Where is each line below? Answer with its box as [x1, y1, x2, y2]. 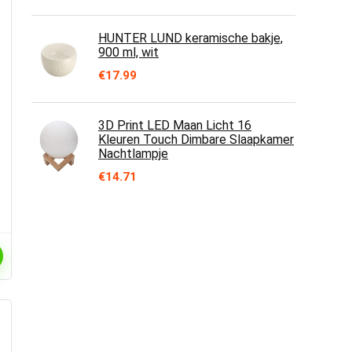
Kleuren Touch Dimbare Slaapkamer [98, 132, 294, 147]
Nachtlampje [98, 146, 168, 161]
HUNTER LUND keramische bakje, [98, 31, 283, 46]
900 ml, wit [98, 45, 159, 60]
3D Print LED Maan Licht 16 [98, 118, 251, 133]
